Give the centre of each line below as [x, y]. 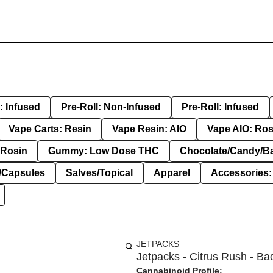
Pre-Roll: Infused [220, 107]
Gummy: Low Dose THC [104, 151]
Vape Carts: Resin [50, 129]
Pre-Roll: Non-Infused [111, 107]
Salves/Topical [99, 173]
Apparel [172, 173]
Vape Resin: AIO [149, 129]
